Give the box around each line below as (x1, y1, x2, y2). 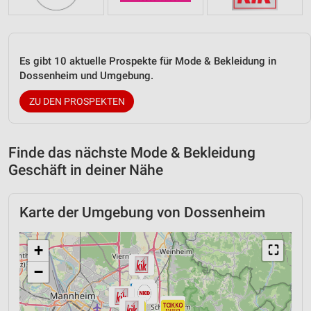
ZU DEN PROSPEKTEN (28, 96, 125, 108)
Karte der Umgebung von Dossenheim (19, 204, 265, 221)
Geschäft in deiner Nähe (8, 162, 163, 179)
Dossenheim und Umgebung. (19, 69, 153, 83)
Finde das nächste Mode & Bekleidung (8, 144, 255, 162)
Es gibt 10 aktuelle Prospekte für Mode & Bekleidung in (19, 55, 276, 68)
